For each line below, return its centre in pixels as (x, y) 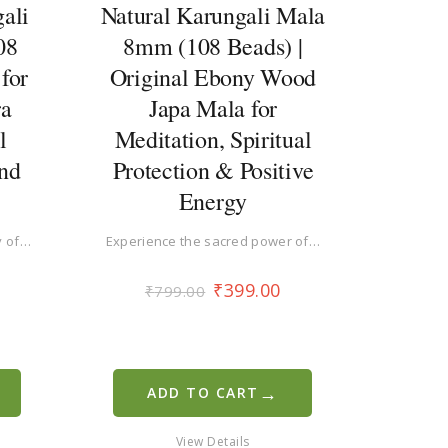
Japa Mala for (212, 107)
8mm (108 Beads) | (213, 45)
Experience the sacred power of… (213, 240)
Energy (212, 200)
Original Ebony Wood (213, 76)
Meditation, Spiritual (213, 138)
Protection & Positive (213, 169)
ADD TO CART (203, 392)
